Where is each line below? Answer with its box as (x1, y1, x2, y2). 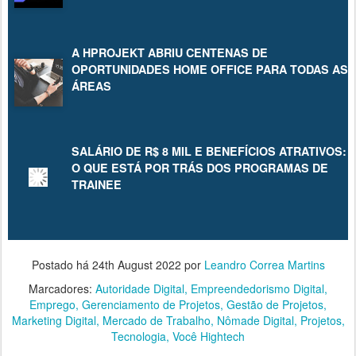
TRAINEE (72, 176, 122, 192)
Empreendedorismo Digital (191, 281, 324, 297)
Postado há (31, 257, 92, 273)
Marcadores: (29, 281, 95, 297)
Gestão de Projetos (226, 296, 323, 313)
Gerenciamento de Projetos (82, 296, 220, 313)
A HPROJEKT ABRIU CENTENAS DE (72, 44, 268, 60)
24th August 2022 (91, 257, 181, 273)
